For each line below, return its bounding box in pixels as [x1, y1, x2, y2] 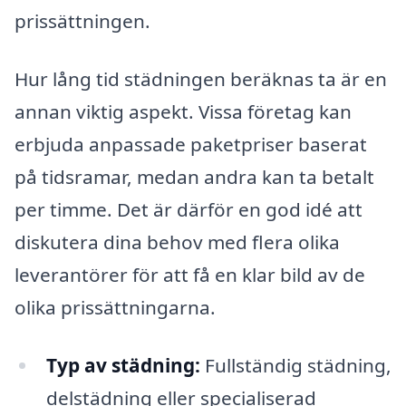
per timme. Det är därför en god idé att [14, 196, 362, 222]
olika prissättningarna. [14, 294, 216, 320]
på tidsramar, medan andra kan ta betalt [14, 163, 374, 189]
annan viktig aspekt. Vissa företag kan [14, 98, 352, 124]
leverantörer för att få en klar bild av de [14, 261, 365, 287]
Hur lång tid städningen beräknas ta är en [14, 65, 387, 92]
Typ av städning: [45, 352, 200, 378]
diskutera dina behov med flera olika [14, 228, 340, 255]
